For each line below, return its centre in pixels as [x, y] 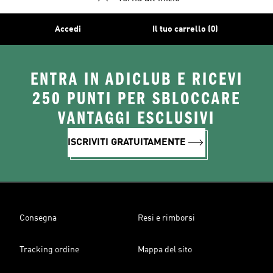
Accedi [68, 29]
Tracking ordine [49, 250]
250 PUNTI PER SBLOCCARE [136, 99]
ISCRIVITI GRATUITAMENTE [127, 143]
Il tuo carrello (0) [185, 29]
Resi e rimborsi [166, 218]
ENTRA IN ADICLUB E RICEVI [136, 79]
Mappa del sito [165, 250]
